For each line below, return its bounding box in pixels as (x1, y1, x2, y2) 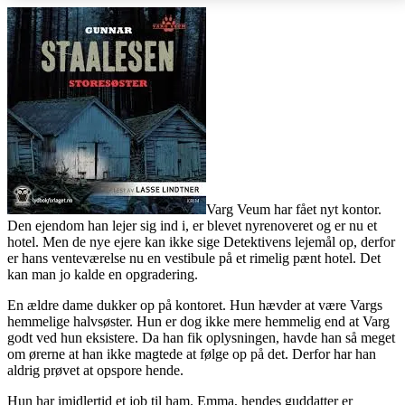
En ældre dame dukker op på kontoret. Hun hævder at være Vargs (7, 297, 382, 313)
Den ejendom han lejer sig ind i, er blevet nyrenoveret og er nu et (7, 217, 377, 233)
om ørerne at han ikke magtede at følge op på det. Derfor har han (7, 345, 376, 362)
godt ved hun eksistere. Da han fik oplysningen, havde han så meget (7, 329, 395, 345)
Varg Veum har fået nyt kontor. (206, 201, 381, 217)
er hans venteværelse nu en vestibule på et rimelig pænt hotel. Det (7, 250, 381, 266)
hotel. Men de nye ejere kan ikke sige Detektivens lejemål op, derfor (7, 233, 395, 250)
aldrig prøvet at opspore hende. (7, 362, 184, 378)
